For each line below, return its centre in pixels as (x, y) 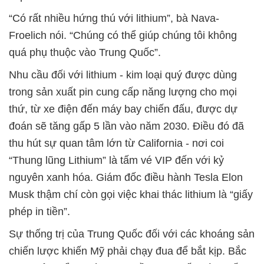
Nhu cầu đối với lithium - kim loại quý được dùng (123, 75)
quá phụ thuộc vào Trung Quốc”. (85, 52)
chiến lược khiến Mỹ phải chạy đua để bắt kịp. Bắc (128, 251)
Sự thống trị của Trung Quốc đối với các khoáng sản (132, 234)
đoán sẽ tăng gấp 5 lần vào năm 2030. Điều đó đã (126, 126)
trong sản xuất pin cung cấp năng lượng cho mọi (123, 92)
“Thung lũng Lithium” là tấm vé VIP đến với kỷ (116, 160)
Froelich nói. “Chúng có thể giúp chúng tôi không (123, 35)
